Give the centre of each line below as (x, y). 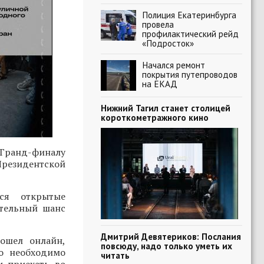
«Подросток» (168, 43)
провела (158, 24)
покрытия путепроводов (190, 74)
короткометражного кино (155, 117)
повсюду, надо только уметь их (166, 246)
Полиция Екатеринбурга (189, 15)
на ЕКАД (160, 84)
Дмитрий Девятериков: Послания (171, 236)
